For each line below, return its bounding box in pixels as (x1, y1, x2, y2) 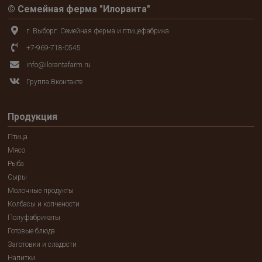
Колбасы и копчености (8, 200, 80, 208)
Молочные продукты (8, 187, 74, 195)
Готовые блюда (8, 227, 56, 235)
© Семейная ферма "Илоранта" (8, 4, 151, 15)
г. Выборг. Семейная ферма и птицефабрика (26, 27, 170, 35)
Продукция (8, 111, 58, 122)
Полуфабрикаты (8, 213, 61, 222)
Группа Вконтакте (26, 78, 83, 86)
